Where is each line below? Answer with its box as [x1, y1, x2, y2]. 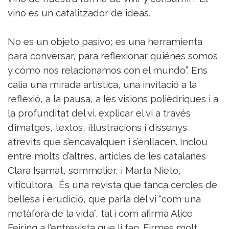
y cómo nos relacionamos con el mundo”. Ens [8, 64, 208, 76]
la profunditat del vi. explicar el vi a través [8, 107, 191, 119]
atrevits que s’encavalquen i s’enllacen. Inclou [8, 136, 208, 148]
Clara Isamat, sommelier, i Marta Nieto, [8, 165, 181, 176]
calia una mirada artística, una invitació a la [8, 79, 197, 90]
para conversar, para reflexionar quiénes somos [8, 50, 218, 62]
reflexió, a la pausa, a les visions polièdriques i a [8, 93, 218, 105]
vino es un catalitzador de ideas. [8, 7, 150, 19]
